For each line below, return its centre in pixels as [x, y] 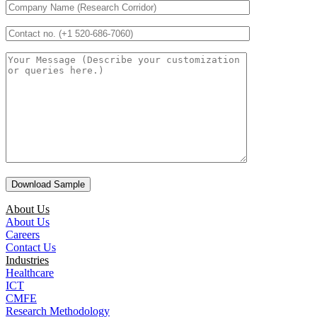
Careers [23, 235]
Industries [27, 260]
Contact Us [31, 248]
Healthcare [30, 273]
